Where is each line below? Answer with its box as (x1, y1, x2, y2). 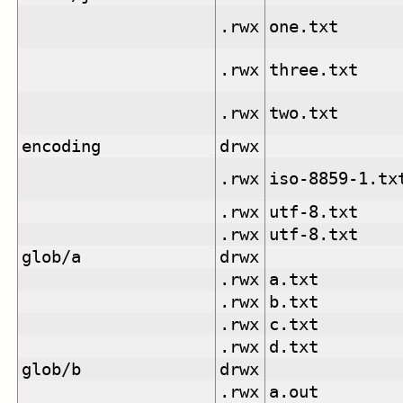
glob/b (22, 359, 82, 379)
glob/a (22, 246, 82, 266)
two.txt (269, 103, 339, 122)
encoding (22, 136, 102, 156)
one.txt (269, 16, 339, 36)
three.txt (269, 59, 359, 79)
